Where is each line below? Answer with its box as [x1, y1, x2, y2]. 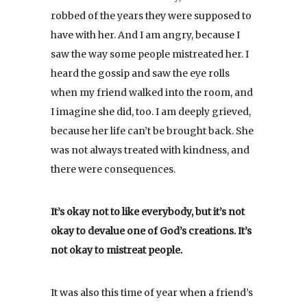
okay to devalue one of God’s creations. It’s [51, 224, 251, 237]
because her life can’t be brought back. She [51, 124, 254, 137]
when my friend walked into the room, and [51, 86, 253, 99]
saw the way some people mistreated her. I [51, 47, 249, 60]
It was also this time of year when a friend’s [51, 286, 253, 299]
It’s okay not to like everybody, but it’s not [51, 205, 245, 218]
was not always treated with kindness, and [51, 143, 249, 156]
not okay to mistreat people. [51, 243, 182, 256]
